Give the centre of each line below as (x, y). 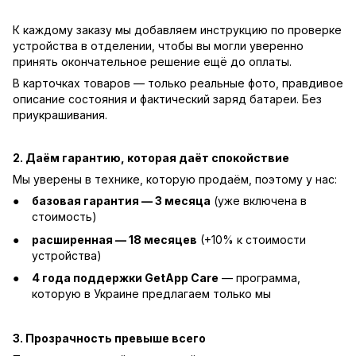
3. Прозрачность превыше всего (109, 338)
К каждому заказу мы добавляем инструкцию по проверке (177, 30)
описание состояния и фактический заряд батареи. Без (167, 99)
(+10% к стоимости (252, 239)
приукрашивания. (60, 115)
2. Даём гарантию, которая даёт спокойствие (151, 158)
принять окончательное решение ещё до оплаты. (152, 62)
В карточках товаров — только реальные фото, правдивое (178, 83)
